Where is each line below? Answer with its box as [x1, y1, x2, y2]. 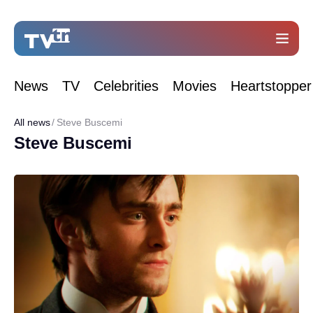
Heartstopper [231, 78, 312, 94]
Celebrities [94, 78, 159, 94]
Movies [173, 78, 217, 94]
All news [14, 117, 50, 128]
